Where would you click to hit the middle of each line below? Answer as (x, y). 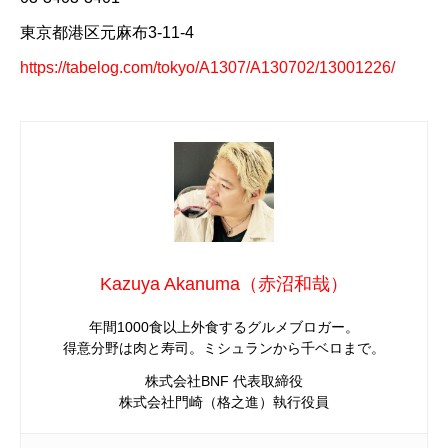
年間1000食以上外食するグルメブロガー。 (224, 326)
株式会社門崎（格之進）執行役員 (224, 401)
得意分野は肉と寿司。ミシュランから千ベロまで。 (224, 347)
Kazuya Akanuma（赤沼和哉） (224, 283)
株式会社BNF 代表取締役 (224, 380)
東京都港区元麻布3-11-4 (107, 33)
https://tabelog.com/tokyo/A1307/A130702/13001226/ (207, 68)
